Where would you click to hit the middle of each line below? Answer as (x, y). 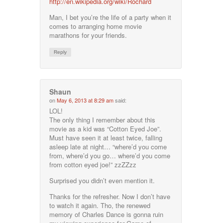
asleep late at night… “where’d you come (108, 146)
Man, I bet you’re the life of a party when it (111, 17)
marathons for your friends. (88, 35)
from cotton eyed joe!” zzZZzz (93, 164)
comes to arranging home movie (96, 26)
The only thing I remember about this (103, 119)
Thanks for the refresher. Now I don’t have (110, 196)
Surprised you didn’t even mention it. (102, 180)
